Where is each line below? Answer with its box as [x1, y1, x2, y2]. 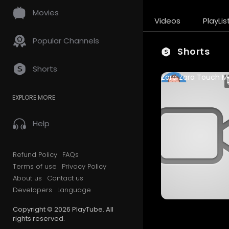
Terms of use [13, 162, 57, 171]
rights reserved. [13, 214, 65, 223]
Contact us [47, 173, 83, 183]
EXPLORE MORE [12, 93, 55, 102]
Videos [154, 15, 180, 26]
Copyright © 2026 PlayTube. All [13, 204, 113, 214]
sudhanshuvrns [161, 84, 207, 93]
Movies [33, 7, 59, 18]
